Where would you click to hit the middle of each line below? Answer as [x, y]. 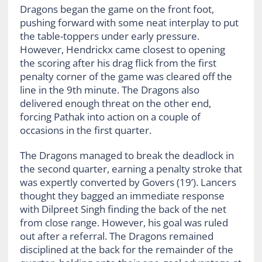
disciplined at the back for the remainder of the [126, 249]
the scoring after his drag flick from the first [118, 63]
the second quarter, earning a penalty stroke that [131, 168]
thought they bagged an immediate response [122, 195]
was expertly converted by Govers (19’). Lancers [128, 182]
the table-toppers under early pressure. [109, 36]
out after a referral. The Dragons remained [116, 236]
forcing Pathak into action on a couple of [110, 116]
